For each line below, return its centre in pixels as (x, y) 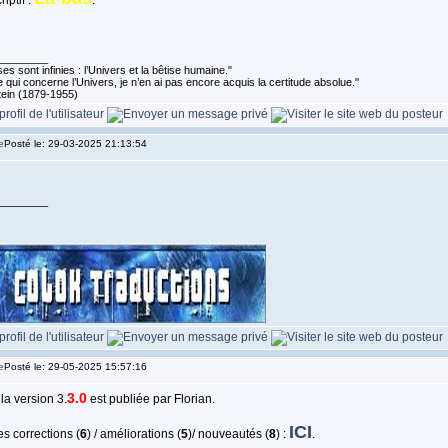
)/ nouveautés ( (228, 434)
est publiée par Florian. (150, 399)
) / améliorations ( (133, 434)
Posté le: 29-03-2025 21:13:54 (75, 143)
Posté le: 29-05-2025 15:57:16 (75, 366)
